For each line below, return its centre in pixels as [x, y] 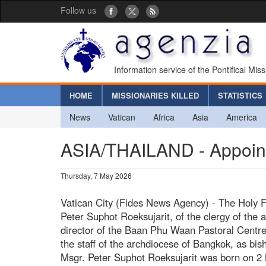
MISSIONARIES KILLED [155, 95]
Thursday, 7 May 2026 [96, 175]
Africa [164, 117]
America [242, 117]
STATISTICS [240, 95]
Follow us [78, 10]
